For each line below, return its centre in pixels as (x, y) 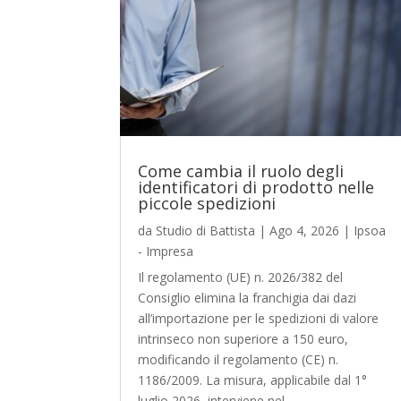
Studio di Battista (206, 231)
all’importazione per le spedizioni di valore (259, 319)
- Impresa (166, 252)
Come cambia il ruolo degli (241, 171)
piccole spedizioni (207, 204)
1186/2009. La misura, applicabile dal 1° (253, 380)
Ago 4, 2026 (305, 231)
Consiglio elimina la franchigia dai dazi (247, 298)
